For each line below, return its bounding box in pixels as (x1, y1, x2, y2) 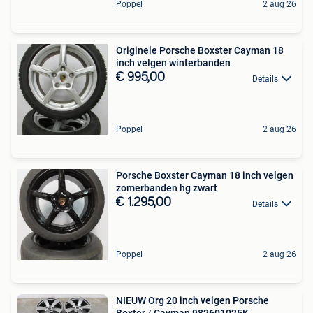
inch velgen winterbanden (116, 57, 231, 69)
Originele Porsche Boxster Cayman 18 (116, 45, 284, 57)
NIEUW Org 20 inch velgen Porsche (116, 295, 269, 307)
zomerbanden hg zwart (116, 182, 217, 194)
